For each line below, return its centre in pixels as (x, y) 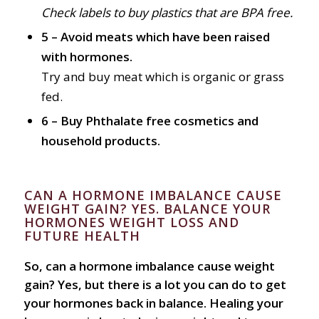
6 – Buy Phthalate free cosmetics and (150, 121)
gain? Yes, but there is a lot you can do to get (155, 285)
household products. (100, 141)
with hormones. (87, 57)
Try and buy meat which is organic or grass (162, 77)
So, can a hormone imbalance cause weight (149, 266)
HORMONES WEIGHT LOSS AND (131, 223)
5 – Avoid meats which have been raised (155, 37)
